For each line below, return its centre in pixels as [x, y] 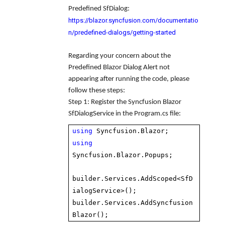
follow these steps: [97, 91]
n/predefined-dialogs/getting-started [122, 32]
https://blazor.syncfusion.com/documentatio [133, 20]
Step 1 [78, 102]
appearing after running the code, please [129, 79]
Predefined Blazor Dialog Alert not [119, 68]
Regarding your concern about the [120, 56]
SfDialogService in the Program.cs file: [125, 114]
